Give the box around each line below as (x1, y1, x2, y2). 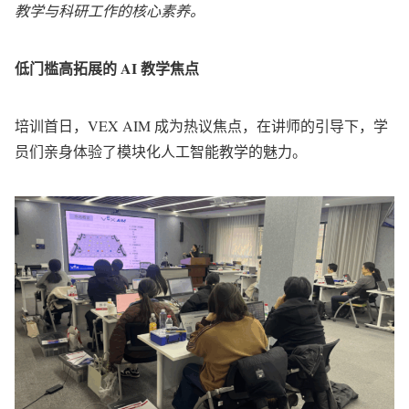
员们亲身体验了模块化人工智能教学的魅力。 (15, 142, 307, 162)
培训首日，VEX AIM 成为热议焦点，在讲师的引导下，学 (15, 116, 388, 136)
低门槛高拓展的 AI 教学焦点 (15, 58, 199, 79)
